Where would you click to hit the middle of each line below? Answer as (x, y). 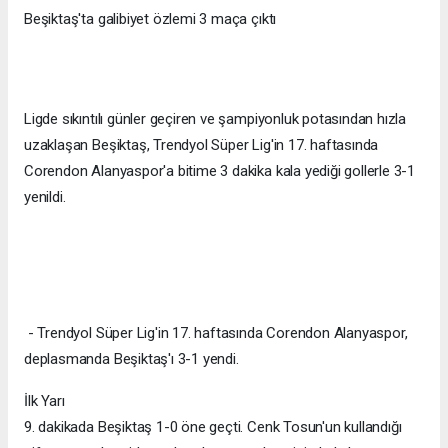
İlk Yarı (44, 400)
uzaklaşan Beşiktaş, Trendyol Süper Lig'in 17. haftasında (201, 144)
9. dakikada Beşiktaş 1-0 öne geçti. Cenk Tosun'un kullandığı (213, 426)
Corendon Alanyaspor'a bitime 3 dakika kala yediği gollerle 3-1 (220, 170)
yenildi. (45, 196)
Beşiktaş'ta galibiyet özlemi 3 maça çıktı (150, 18)
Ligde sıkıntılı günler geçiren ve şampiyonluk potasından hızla (215, 118)
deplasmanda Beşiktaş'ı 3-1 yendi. (131, 358)
